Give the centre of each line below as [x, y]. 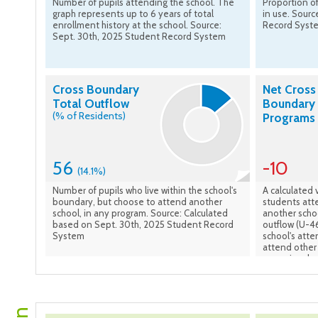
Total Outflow [91, 104]
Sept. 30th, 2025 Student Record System [139, 37]
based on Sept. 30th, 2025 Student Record [143, 225]
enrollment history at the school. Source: [137, 25]
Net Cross [289, 90]
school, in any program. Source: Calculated [140, 213]
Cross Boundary [96, 90]
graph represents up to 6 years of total [133, 14]
